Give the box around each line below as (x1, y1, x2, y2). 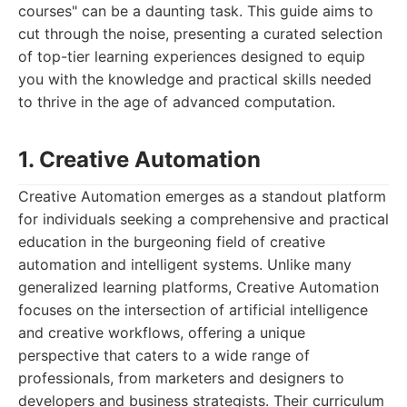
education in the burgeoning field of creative (18, 233, 325, 251)
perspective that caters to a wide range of (18, 346, 310, 364)
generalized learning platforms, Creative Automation (18, 278, 379, 296)
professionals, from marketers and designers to (18, 369, 344, 387)
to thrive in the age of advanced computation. (18, 93, 335, 111)
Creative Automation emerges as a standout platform (18, 187, 386, 205)
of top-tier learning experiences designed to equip (18, 47, 365, 65)
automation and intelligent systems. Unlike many (18, 255, 352, 273)
